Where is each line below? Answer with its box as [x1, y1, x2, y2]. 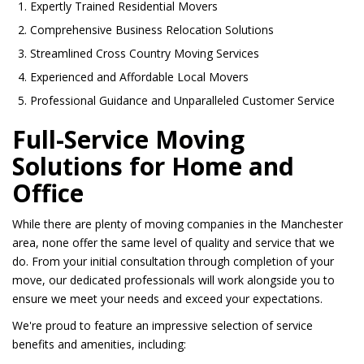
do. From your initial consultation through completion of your [12, 253, 334, 269]
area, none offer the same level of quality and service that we [12, 234, 335, 250]
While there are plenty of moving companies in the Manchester [12, 215, 343, 232]
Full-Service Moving [12, 122, 245, 156]
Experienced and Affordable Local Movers [30, 68, 249, 84]
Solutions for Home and [12, 149, 294, 183]
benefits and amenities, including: [12, 336, 186, 352]
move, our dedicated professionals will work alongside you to [12, 271, 335, 288]
